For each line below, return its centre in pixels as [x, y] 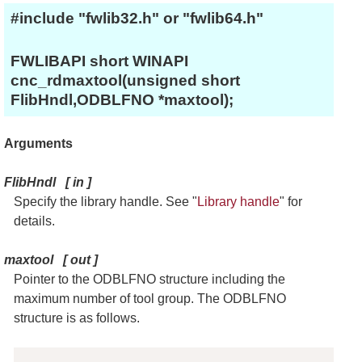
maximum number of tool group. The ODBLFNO [150, 299]
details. [35, 221]
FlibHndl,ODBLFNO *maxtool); [122, 100]
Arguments [38, 144]
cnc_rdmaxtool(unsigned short [125, 81]
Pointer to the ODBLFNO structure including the [150, 280]
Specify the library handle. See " [106, 202]
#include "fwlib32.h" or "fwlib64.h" [137, 19]
